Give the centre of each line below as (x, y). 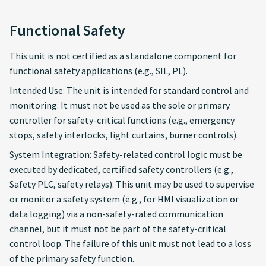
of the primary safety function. (72, 258)
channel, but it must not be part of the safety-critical (118, 229)
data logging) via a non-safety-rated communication (116, 214)
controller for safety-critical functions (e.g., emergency (122, 120)
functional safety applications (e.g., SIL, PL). (99, 71)
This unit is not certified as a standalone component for (123, 56)
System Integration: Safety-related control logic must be (126, 154)
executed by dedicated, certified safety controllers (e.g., (121, 169)
